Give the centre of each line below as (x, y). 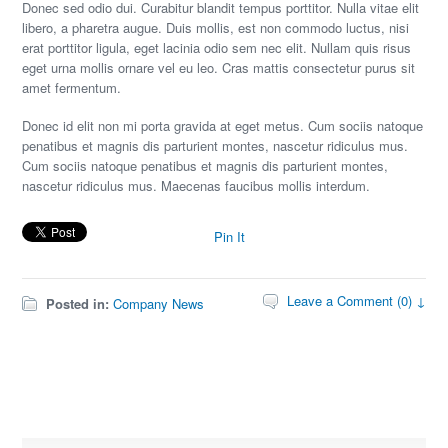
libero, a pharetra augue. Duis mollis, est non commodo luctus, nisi (216, 27)
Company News (159, 303)
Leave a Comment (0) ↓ (356, 300)
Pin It (230, 236)
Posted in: (78, 303)
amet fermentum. (72, 87)
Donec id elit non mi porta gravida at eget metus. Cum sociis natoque (223, 125)
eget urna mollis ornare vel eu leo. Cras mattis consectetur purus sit (219, 67)
